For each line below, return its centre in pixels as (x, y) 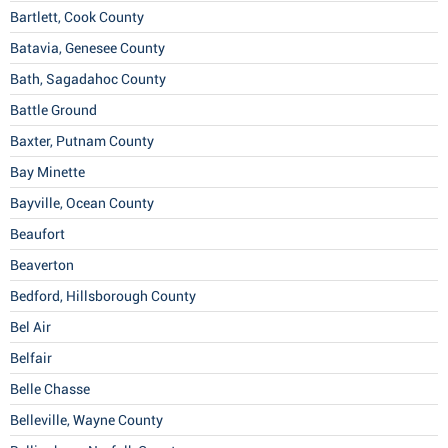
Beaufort (37, 234)
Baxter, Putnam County (82, 141)
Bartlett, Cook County (77, 17)
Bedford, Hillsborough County (103, 296)
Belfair (31, 358)
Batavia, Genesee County (87, 48)
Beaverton (42, 265)
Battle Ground (53, 110)
